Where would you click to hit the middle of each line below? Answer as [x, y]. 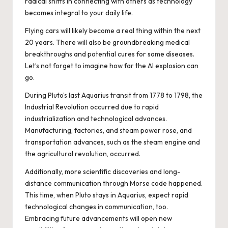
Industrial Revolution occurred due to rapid [92, 107]
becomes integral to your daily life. [79, 13]
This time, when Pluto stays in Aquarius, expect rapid [107, 195]
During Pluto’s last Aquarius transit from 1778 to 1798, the [114, 95]
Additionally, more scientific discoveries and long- [103, 172]
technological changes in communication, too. [96, 207]
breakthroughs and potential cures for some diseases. [110, 54]
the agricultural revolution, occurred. [83, 154]
